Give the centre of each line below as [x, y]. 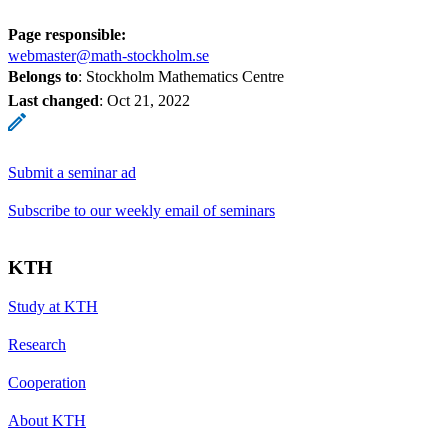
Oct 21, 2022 [148, 100]
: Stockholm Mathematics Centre [181, 76]
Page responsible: [67, 34]
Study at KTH [53, 306]
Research [37, 344]
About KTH [47, 420]
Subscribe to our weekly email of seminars [141, 210]
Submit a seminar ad [72, 172]
